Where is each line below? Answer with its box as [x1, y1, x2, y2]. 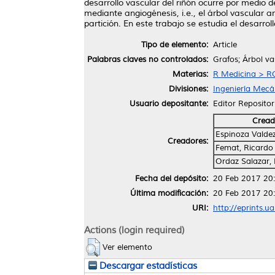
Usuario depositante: [130, 98, 208, 109]
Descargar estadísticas [97, 260, 197, 271]
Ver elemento [103, 242, 152, 252]
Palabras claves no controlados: [87, 54, 208, 64]
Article [213, 39, 237, 50]
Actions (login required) [84, 223, 185, 236]
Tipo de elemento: [141, 39, 208, 50]
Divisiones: [169, 83, 208, 94]
